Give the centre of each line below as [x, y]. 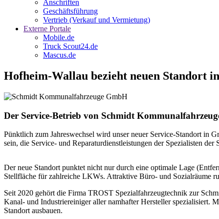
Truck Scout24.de [70, 46]
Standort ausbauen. [33, 211]
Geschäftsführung [70, 11]
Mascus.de [59, 55]
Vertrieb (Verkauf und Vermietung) [97, 20]
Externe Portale [47, 29]
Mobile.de [59, 37]
